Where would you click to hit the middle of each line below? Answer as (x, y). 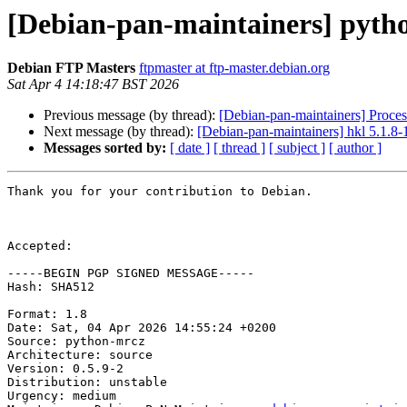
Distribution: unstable (87, 382)
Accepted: (40, 246)
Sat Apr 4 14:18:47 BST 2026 (93, 84)
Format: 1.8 (47, 314)
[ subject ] (297, 148)
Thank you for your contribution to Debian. (160, 192)
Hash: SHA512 (51, 287)
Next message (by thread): (120, 132)
